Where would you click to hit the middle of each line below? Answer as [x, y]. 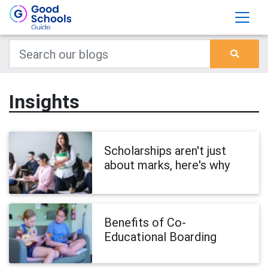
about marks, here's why [167, 165]
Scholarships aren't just [165, 150]
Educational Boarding [161, 237]
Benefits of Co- [145, 223]
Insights [44, 101]
